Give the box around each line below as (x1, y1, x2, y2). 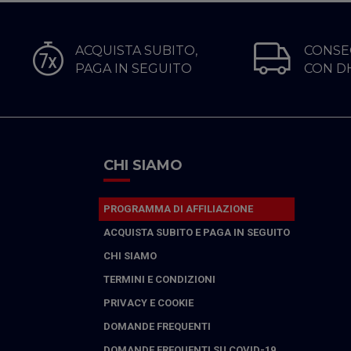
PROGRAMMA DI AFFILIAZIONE (103, 203, 253, 215)
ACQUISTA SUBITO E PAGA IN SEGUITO (103, 226, 290, 238)
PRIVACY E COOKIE (103, 297, 194, 309)
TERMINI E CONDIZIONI (103, 273, 215, 285)
